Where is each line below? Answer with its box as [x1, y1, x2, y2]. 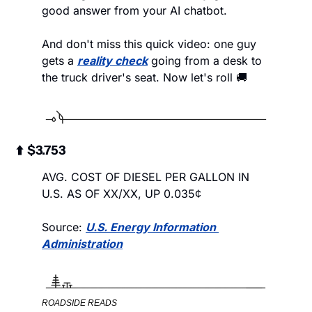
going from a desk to [148, 53, 262, 68]
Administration [42, 236, 123, 251]
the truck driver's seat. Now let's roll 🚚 [42, 70, 247, 84]
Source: [42, 219, 86, 234]
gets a [42, 53, 77, 68]
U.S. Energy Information [86, 219, 216, 234]
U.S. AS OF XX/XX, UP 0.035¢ [42, 186, 201, 201]
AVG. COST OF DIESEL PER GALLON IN [42, 169, 249, 184]
